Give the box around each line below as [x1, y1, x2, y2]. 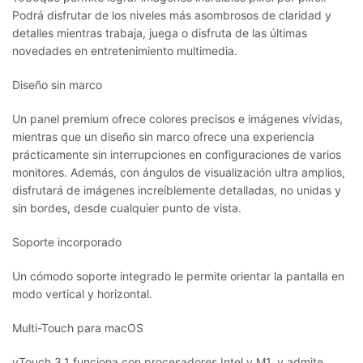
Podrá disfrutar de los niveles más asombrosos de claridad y [12, 7, 331, 22]
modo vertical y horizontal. [12, 286, 152, 301]
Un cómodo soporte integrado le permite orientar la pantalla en [12, 268, 344, 283]
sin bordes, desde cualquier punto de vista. [12, 200, 241, 215]
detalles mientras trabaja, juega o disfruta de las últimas [12, 25, 307, 40]
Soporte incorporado [12, 234, 122, 249]
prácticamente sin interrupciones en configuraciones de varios [12, 147, 341, 161]
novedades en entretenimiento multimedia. [12, 43, 237, 58]
